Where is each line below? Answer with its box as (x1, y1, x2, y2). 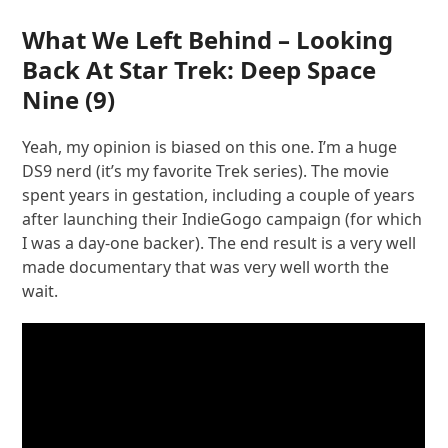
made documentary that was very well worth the (22, 256, 390, 279)
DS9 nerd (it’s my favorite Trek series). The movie (22, 160, 390, 183)
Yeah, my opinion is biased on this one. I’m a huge (22, 136, 398, 159)
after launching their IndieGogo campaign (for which (22, 208, 423, 231)
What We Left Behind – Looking (22, 23, 394, 57)
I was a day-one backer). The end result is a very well (22, 232, 417, 255)
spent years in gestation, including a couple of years (22, 184, 416, 207)
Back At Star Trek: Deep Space (22, 53, 377, 87)
